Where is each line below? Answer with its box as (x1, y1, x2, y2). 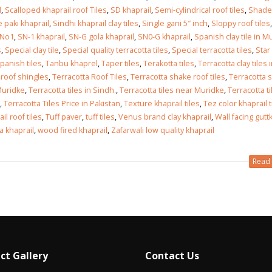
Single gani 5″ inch (142, 18, 208, 29)
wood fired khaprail (38, 124, 107, 135)
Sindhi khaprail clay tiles (53, 18, 138, 29)
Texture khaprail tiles (124, 98, 200, 109)
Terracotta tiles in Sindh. (29, 84, 116, 95)
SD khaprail (110, 4, 151, 15)
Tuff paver (46, 111, 82, 122)
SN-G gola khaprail (69, 31, 134, 42)
